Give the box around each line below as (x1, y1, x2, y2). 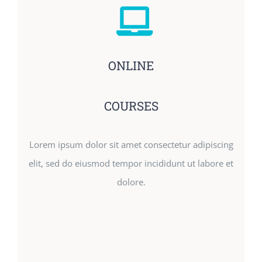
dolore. (116, 176, 146, 188)
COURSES (104, 98, 158, 115)
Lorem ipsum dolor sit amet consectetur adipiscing (29, 139, 233, 151)
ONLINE (108, 57, 154, 74)
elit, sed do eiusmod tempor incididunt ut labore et (29, 157, 233, 170)
